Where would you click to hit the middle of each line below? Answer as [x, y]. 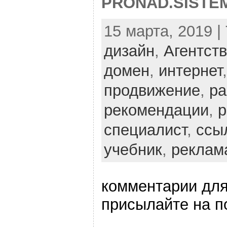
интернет [190, 70]
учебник [133, 149]
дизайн [129, 51]
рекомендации [156, 110]
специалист [145, 130]
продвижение [152, 90]
